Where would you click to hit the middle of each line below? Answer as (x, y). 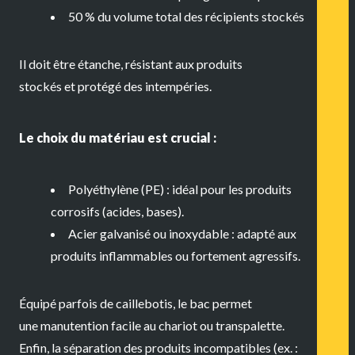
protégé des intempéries (143, 86)
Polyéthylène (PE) (116, 189)
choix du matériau (91, 137)
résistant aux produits (184, 63)
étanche (99, 63)
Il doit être (48, 63)
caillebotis (144, 303)
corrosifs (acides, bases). (117, 212)
